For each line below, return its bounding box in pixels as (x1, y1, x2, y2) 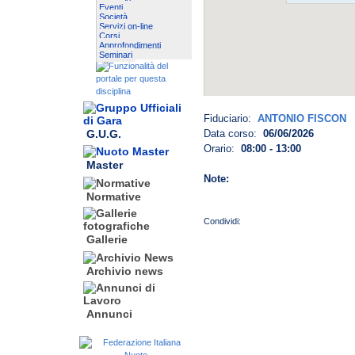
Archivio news (86, 265, 163, 278)
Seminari (99, 49, 132, 59)
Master (86, 158, 123, 172)
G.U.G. (86, 127, 121, 140)
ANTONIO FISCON (258, 113, 346, 124)
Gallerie (86, 233, 128, 246)
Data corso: (204, 128, 263, 139)
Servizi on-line (99, 21, 153, 31)
